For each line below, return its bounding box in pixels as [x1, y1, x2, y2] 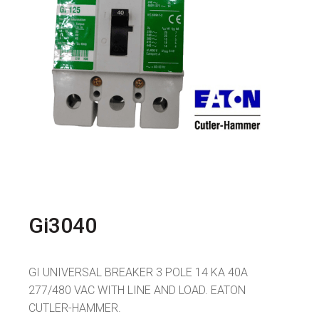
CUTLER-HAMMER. [28, 301, 121, 315]
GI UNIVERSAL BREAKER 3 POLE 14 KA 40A [28, 266, 248, 280]
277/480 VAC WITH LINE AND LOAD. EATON [28, 283, 246, 298]
